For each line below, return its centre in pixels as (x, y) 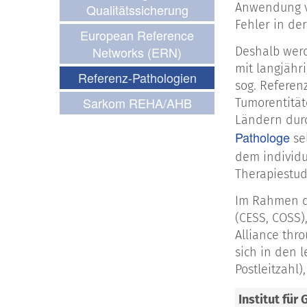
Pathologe (262, 137)
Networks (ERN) (137, 52)
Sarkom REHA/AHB (137, 103)
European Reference (137, 35)
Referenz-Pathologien (137, 78)
